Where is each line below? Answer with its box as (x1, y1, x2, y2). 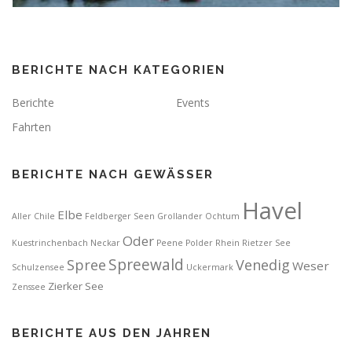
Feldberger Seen (85, 211, 155, 222)
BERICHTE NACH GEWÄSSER (12, 167, 214, 181)
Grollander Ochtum (157, 211, 240, 222)
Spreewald (108, 255, 184, 275)
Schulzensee (12, 262, 64, 273)
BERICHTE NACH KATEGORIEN (12, 63, 225, 77)
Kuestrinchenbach (12, 237, 88, 248)
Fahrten (12, 119, 51, 134)
